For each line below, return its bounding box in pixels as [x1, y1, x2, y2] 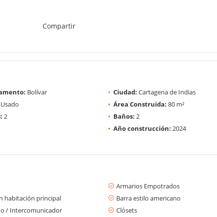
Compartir [42, 21, 76, 31]
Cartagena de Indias [137, 87, 196, 96]
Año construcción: [113, 124, 171, 133]
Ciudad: [113, 87, 137, 96]
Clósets [116, 205, 137, 215]
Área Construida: [113, 99, 167, 108]
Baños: [113, 111, 135, 121]
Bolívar [26, 87, 47, 96]
